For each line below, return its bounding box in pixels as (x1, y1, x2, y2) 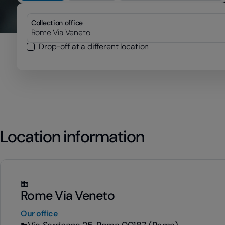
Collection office (31, 18, 83, 27)
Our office (21, 208, 58, 219)
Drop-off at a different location (39, 41, 149, 52)
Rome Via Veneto (21, 187, 115, 204)
